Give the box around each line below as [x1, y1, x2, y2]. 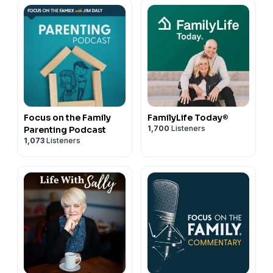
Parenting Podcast [24, 124, 106, 135]
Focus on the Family [24, 112, 111, 123]
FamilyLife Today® [147, 112, 229, 123]
